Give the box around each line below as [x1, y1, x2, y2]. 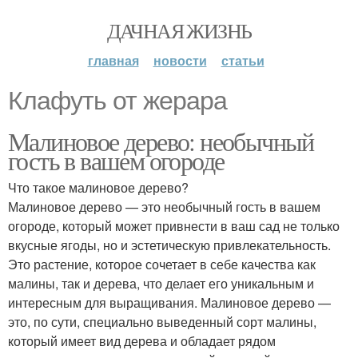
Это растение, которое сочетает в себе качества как [8, 255, 316, 273]
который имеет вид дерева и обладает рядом [8, 332, 276, 350]
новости [153, 51, 207, 70]
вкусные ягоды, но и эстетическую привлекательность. [8, 236, 331, 254]
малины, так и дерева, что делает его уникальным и [8, 274, 314, 292]
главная [87, 51, 139, 70]
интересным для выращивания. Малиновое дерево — [8, 293, 331, 312]
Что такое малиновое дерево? [8, 178, 189, 197]
